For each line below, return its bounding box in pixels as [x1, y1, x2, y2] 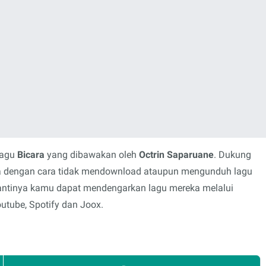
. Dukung [214, 149, 251, 160]
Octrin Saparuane [139, 149, 214, 160]
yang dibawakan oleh [45, 149, 139, 160]
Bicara [17, 149, 45, 160]
